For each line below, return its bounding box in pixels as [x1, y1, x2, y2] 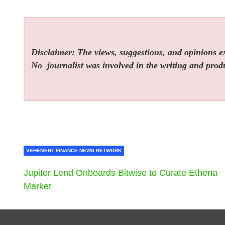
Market [24, 181, 51, 192]
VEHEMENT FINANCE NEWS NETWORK [26, 148, 122, 154]
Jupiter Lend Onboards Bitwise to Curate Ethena [24, 168, 217, 178]
